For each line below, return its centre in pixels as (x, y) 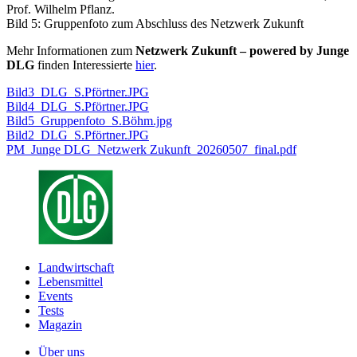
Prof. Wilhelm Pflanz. (61, 10)
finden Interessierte (85, 65)
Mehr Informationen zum (71, 51)
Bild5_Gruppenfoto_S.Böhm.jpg (89, 121)
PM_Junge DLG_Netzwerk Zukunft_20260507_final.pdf (151, 150)
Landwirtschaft (76, 268)
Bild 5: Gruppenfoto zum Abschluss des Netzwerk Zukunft (155, 24)
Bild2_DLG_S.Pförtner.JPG (78, 135)
